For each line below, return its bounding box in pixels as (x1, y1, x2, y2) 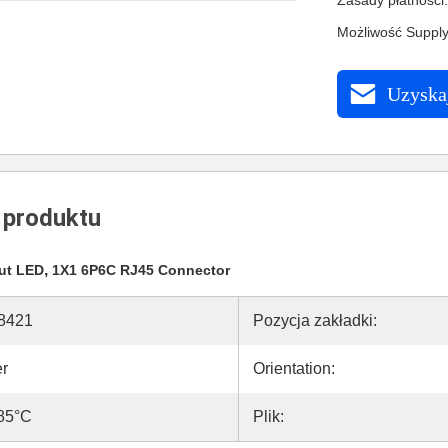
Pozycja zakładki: (253, 312, 377, 329)
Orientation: (253, 360, 335, 377)
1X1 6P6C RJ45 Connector (52, 262, 230, 278)
